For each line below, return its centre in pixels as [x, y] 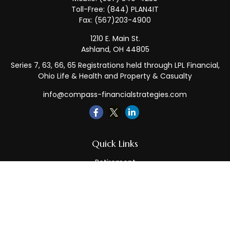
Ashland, [96, 49]
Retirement [115, 162]
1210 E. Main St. [115, 39]
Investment [115, 176]
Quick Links [115, 143]
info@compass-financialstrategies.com [115, 94]
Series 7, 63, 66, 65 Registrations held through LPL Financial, [115, 65]
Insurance [115, 202]
